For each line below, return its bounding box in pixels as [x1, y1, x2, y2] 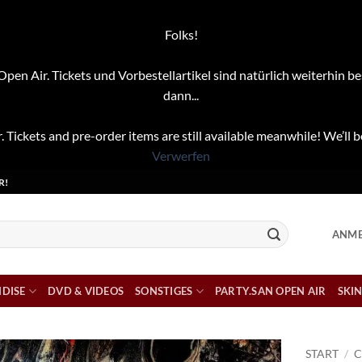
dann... [163, 87, 199, 103]
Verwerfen [152, 148, 210, 163]
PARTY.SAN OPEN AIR [214, 284, 326, 297]
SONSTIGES [135, 284, 193, 297]
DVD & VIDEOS [48, 284, 124, 297]
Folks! [164, 27, 198, 42]
